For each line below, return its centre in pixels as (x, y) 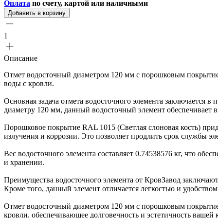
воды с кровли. (29, 83)
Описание (21, 58)
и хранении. (24, 162)
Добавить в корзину (37, 13)
